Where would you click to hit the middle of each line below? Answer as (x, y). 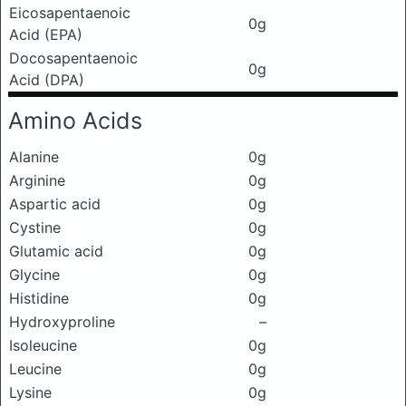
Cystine (35, 227)
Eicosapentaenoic (70, 13)
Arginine (37, 180)
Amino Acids (75, 121)
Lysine (30, 392)
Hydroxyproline (62, 322)
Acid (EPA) (46, 34)
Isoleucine (43, 345)
